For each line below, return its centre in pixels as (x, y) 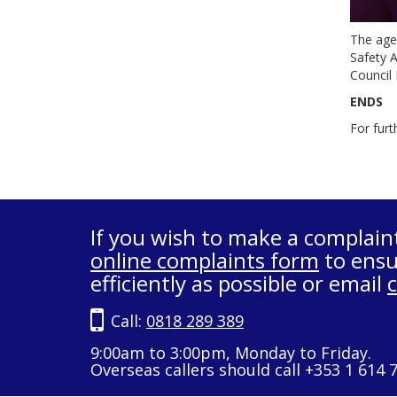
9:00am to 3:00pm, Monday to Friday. (231, 353)
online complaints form (205, 260)
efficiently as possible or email (239, 283)
